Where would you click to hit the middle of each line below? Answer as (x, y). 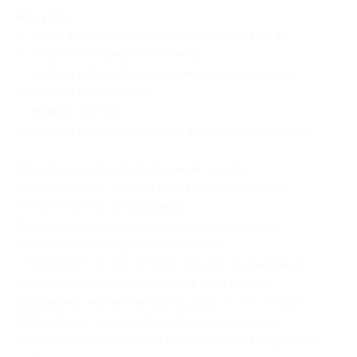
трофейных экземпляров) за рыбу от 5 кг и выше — (168, 302)
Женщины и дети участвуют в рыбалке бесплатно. (167, 130)
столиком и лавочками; (86, 92)
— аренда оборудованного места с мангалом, (156, 73)
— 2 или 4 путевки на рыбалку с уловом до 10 (153, 34)
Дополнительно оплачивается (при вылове (145, 283)
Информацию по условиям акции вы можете (149, 226)
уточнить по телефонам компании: (120, 245)
